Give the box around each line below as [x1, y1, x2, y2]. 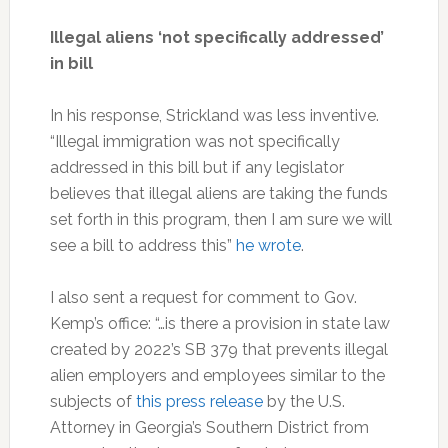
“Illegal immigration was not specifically [49, 131, 340, 151]
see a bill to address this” [49, 235, 236, 255]
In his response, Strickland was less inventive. [49, 105, 379, 125]
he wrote [235, 235, 301, 255]
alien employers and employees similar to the [49, 365, 385, 385]
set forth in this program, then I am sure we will [49, 209, 392, 229]
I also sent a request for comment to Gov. [49, 287, 357, 307]
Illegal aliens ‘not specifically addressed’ [49, 27, 384, 47]
